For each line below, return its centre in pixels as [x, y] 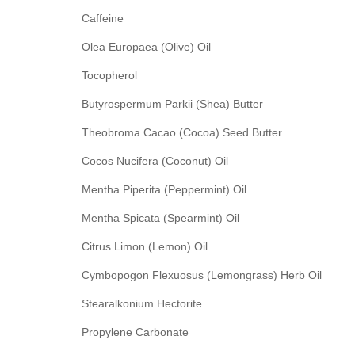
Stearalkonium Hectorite [136, 303]
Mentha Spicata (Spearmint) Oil [154, 218]
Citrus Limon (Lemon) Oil [138, 246]
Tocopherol [103, 75]
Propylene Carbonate [129, 332]
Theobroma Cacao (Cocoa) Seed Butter [176, 132]
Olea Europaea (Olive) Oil [140, 46]
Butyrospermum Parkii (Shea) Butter [166, 103]
